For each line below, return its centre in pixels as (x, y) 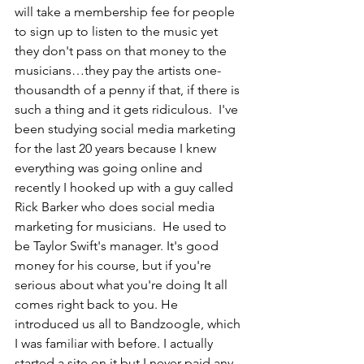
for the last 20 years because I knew (117, 149)
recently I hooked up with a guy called (126, 188)
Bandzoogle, (167, 324)
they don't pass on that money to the (122, 51)
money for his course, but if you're (115, 266)
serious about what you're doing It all (123, 285)
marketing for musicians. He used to (122, 227)
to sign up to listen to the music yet (118, 32)
